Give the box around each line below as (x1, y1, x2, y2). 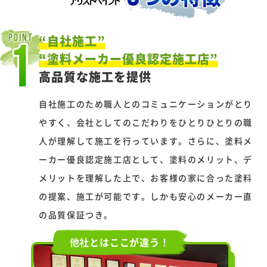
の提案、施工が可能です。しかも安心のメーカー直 (39, 190, 253, 202)
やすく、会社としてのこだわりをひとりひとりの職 (39, 116, 253, 128)
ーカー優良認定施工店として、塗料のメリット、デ (39, 153, 253, 165)
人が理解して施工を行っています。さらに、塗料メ (39, 134, 253, 147)
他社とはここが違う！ (69, 234, 170, 249)
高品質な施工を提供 (39, 67, 152, 85)
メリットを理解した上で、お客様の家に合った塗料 (39, 171, 253, 184)
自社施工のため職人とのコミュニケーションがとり (39, 97, 253, 110)
